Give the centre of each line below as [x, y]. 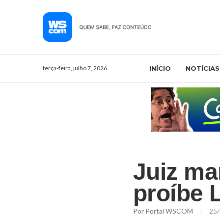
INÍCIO [160, 68]
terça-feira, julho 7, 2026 [75, 68]
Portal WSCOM [170, 211]
